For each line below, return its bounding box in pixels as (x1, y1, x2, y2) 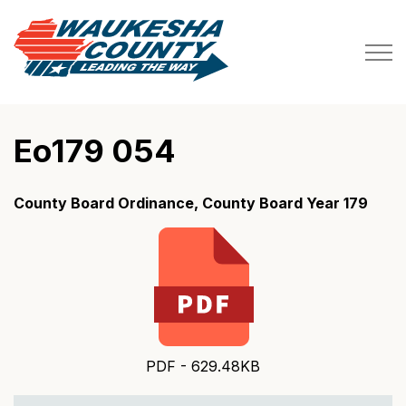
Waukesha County (227, 19, 353, 37)
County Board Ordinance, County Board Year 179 (14, 194, 368, 212)
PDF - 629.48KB (146, 357, 260, 375)
